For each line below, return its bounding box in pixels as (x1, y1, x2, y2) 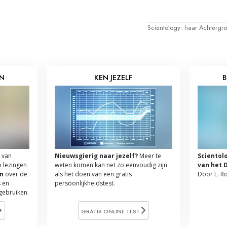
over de (4, 169, 27, 178)
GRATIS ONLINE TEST (81, 207, 141, 215)
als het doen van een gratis (54, 169, 132, 178)
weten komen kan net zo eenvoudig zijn (54, 160, 167, 169)
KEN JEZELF (94, 72, 133, 83)
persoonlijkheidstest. (54, 178, 115, 187)
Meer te (137, 151, 161, 160)
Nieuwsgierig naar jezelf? (54, 151, 138, 160)
